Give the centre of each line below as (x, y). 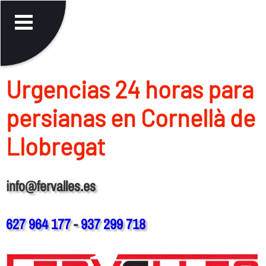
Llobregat (56, 146)
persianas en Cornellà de (130, 117)
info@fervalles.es (50, 186)
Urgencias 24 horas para (129, 89)
